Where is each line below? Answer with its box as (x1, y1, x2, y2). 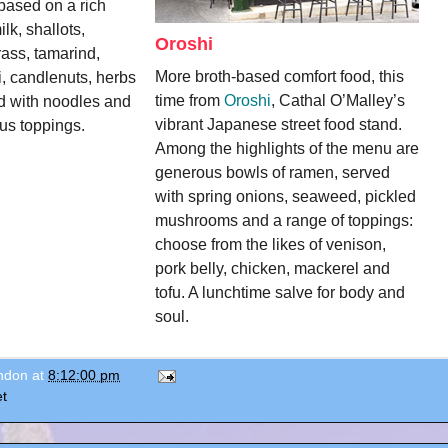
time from (155, 91, 224, 109)
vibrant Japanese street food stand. (155, 115, 402, 133)
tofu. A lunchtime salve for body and (155, 283, 405, 301)
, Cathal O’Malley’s (271, 91, 405, 109)
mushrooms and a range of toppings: (155, 211, 413, 229)
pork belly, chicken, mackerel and (155, 259, 390, 277)
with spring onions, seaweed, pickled (155, 187, 416, 205)
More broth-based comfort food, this (155, 67, 404, 85)
